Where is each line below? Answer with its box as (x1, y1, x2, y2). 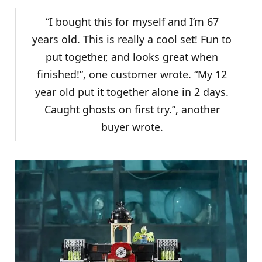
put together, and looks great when (46, 50, 218, 64)
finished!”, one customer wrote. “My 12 (37, 67, 227, 82)
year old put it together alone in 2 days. (35, 85, 229, 99)
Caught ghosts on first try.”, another (44, 102, 220, 117)
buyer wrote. (101, 120, 163, 135)
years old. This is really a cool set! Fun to (32, 32, 232, 47)
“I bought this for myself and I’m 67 (45, 15, 219, 29)
